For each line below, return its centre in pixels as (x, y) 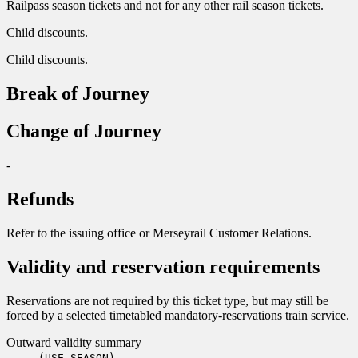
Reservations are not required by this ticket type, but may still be (167, 300)
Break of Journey (78, 94)
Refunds (40, 199)
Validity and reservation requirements (163, 267)
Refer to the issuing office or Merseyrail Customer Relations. (159, 233)
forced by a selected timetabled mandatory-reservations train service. (178, 315)
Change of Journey (84, 131)
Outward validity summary (74, 342)
